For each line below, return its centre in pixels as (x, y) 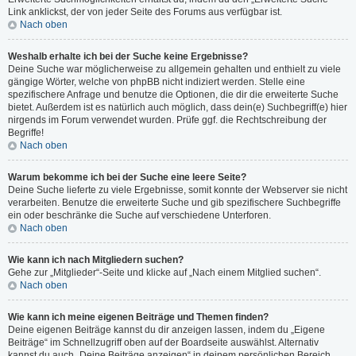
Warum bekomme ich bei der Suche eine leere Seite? (127, 177)
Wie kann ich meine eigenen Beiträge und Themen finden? (138, 317)
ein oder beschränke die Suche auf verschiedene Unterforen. (139, 215)
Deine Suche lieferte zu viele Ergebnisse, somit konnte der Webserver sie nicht (178, 190)
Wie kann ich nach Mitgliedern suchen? (96, 260)
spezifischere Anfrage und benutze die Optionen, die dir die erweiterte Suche (173, 95)
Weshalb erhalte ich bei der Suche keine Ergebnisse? (128, 56)
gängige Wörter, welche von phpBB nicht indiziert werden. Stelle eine (157, 82)
